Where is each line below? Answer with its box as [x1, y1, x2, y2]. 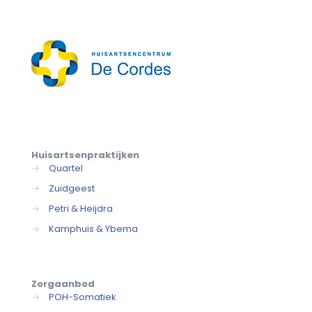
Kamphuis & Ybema [49, 222, 138, 235]
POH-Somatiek [49, 290, 116, 304]
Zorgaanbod [31, 277, 95, 290]
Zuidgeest [49, 182, 95, 195]
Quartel [49, 162, 83, 175]
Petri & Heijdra [49, 202, 113, 215]
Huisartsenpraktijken [31, 148, 139, 162]
